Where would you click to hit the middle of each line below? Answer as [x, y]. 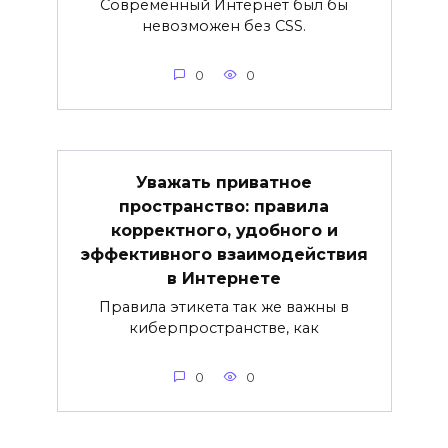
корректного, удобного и [224, 230]
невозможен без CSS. [224, 25]
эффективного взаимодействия [224, 254]
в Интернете [224, 278]
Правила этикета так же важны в [224, 306]
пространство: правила [224, 206]
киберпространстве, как [224, 327]
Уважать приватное [224, 182]
